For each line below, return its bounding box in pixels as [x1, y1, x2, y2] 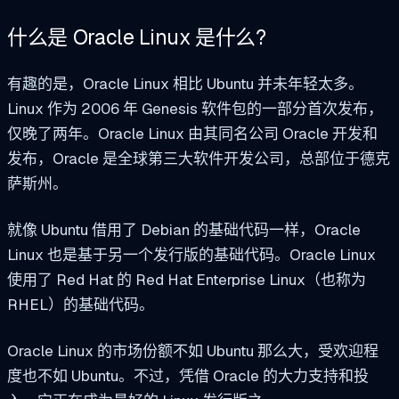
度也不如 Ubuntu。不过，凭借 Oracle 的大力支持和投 [7, 365, 369, 386]
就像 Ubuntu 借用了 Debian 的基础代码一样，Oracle [7, 219, 361, 240]
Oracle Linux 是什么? [72, 24, 266, 52]
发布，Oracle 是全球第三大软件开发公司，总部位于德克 [7, 149, 390, 169]
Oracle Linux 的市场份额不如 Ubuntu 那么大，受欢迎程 [7, 340, 379, 361]
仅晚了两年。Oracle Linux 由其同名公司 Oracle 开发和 [7, 124, 378, 144]
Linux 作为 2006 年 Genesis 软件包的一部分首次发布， [7, 99, 383, 119]
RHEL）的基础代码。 [7, 294, 154, 314]
